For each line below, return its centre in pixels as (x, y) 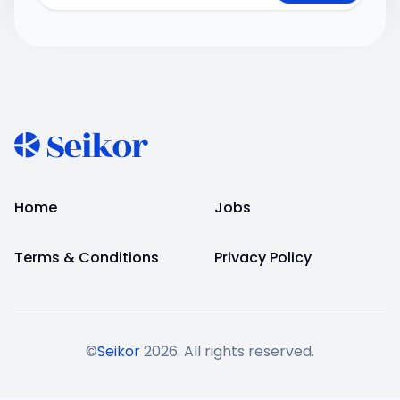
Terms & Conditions (87, 258)
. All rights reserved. (246, 352)
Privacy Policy (263, 258)
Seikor (119, 352)
